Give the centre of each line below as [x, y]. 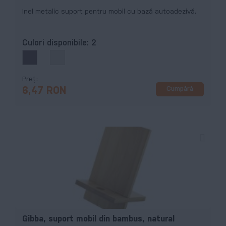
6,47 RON [44, 91]
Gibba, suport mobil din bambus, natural [98, 219]
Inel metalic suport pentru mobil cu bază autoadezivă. [109, 12]
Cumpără [180, 89]
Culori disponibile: [57, 43]
